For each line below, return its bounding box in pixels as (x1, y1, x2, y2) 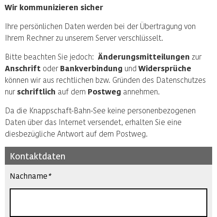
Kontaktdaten (10, 151, 65, 161)
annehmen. (121, 87, 160, 96)
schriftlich (17, 87, 56, 96)
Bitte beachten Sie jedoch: (5, 52, 98, 61)
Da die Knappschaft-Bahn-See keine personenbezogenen (5, 106, 196, 115)
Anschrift (5, 63, 41, 73)
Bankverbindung (60, 63, 123, 73)
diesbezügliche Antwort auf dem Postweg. (5, 129, 148, 138)
